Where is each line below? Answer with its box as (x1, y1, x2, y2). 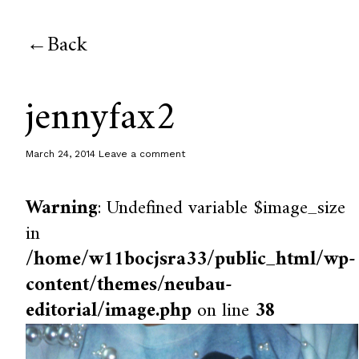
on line (192, 294, 256, 328)
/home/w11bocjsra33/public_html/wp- (26, 243, 357, 276)
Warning (26, 192, 99, 225)
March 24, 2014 (26, 148, 96, 159)
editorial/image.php (26, 294, 192, 328)
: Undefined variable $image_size (98, 192, 346, 225)
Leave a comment (99, 148, 186, 159)
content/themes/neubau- (26, 268, 233, 302)
